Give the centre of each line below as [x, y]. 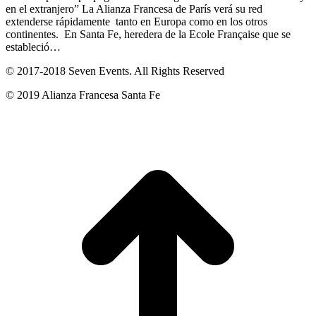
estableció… [33, 47]
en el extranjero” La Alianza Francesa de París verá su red [134, 9]
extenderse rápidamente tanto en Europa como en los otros [136, 22]
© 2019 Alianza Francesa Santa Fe [83, 95]
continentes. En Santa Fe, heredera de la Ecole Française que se [148, 35]
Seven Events [99, 71]
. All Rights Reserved [177, 71]
